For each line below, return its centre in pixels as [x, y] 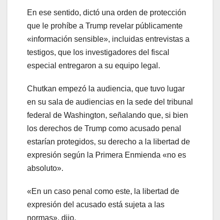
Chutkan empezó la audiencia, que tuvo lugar [106, 88]
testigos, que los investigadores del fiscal [98, 52]
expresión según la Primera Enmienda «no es [107, 155]
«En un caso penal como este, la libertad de [103, 191]
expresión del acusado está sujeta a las [96, 204]
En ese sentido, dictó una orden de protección [107, 12]
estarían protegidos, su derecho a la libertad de [109, 141]
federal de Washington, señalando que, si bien [108, 115]
